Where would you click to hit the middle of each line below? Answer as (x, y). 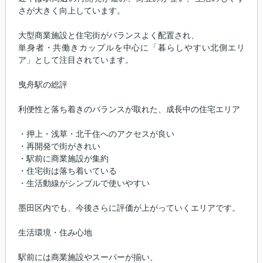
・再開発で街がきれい (59, 146)
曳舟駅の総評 (43, 85)
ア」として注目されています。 (75, 60)
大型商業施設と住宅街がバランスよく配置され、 (108, 36)
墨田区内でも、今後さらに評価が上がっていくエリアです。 (129, 208)
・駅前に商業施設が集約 (63, 159)
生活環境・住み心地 (55, 233)
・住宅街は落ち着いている (67, 171)
